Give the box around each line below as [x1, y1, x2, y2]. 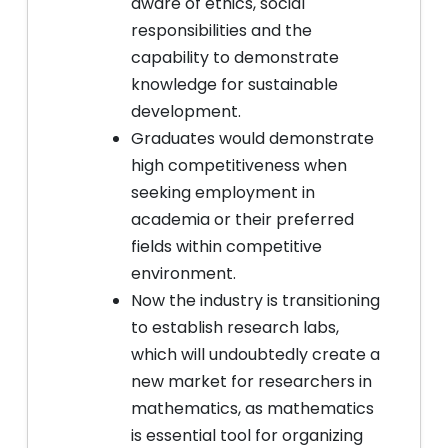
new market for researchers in [131, 370, 372, 393]
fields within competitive [131, 235, 322, 258]
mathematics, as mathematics [131, 397, 374, 420]
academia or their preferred [131, 208, 354, 231]
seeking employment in [131, 181, 315, 204]
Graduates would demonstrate [131, 127, 374, 150]
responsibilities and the [131, 19, 312, 42]
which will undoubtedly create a [131, 343, 380, 366]
